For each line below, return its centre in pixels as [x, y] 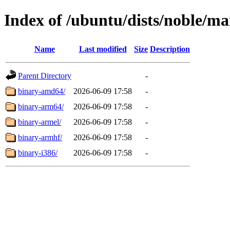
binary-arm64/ [41, 106]
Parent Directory [45, 75]
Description [170, 49]
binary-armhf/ [40, 137]
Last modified [103, 49]
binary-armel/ [40, 122]
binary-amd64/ [42, 91]
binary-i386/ [38, 152]
